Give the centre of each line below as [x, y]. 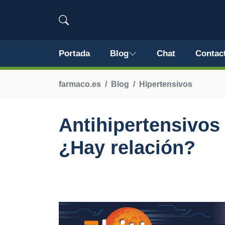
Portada [74, 53]
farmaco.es [80, 84]
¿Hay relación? [127, 148]
